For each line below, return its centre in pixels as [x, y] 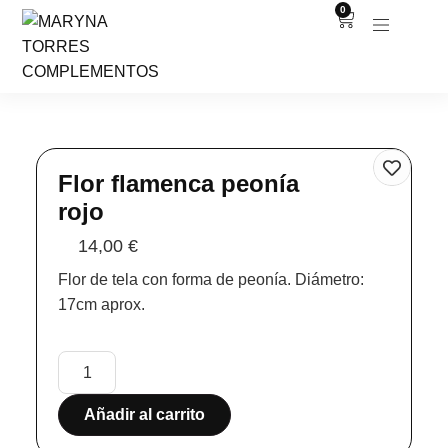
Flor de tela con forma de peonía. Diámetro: [211, 279]
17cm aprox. [102, 304]
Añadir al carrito [145, 415]
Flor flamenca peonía [179, 184]
